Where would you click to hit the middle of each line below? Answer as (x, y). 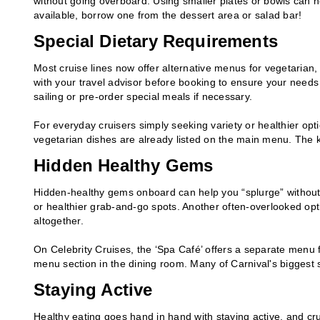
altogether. (59, 220)
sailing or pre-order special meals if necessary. (143, 96)
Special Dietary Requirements (156, 41)
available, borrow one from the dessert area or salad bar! (168, 15)
